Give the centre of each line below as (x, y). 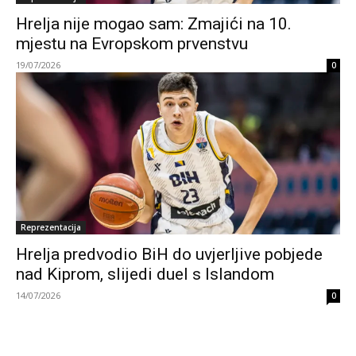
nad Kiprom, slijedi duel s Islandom (145, 274)
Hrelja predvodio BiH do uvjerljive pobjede (169, 254)
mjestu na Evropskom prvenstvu (132, 44)
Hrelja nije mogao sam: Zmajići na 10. (154, 24)
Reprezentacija (51, 227)
